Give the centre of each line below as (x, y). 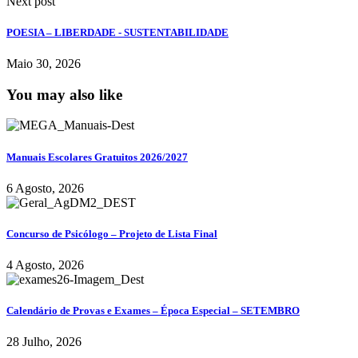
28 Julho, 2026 (44, 342)
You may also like (64, 94)
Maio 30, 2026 (44, 63)
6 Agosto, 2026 (45, 188)
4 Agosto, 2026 (45, 265)
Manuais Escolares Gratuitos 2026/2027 (97, 157)
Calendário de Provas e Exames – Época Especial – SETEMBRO (153, 311)
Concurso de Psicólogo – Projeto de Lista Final (112, 233)
